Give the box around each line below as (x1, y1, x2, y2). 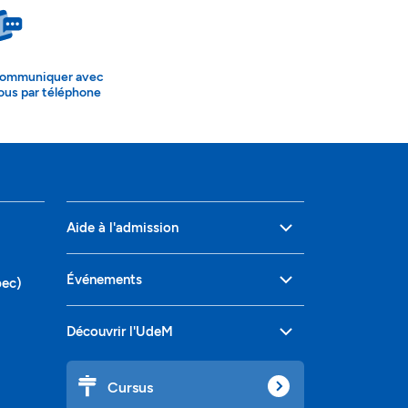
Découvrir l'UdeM (66, 322, 173, 340)
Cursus (107, 378, 153, 396)
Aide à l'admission (66, 219, 178, 236)
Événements (66, 270, 142, 288)
